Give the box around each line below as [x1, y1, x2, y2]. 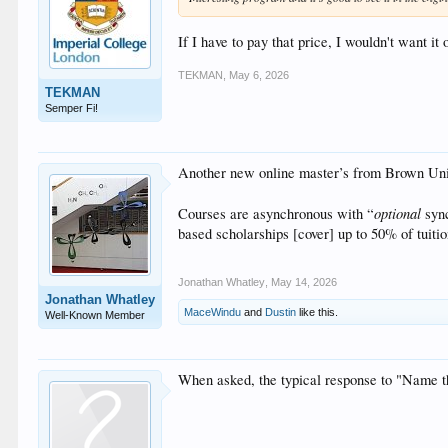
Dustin [265, 306, 297, 319]
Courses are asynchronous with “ [178, 204, 375, 224]
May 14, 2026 [271, 276, 338, 289]
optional [374, 203, 422, 224]
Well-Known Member [45, 309, 146, 322]
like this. [296, 306, 339, 319]
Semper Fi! [45, 102, 99, 115]
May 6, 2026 [229, 69, 290, 82]
